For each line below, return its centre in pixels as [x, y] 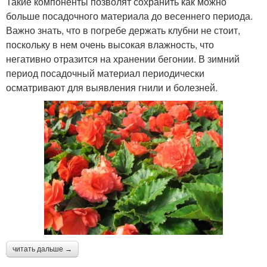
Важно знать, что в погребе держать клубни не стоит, [123, 30]
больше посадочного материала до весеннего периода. [129, 16]
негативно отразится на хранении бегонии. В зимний [123, 59]
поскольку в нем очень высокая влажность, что [110, 45]
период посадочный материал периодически [105, 73]
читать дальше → [42, 249]
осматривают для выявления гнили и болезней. [112, 88]
